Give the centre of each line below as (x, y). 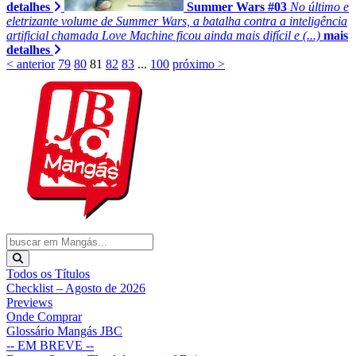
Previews (29, 302)
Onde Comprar (44, 316)
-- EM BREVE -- (50, 345)
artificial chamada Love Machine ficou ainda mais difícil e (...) (163, 35)
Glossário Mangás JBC (64, 331)
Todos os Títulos (48, 273)
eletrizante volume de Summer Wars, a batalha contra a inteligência (177, 21)
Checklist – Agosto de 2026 (76, 288)
